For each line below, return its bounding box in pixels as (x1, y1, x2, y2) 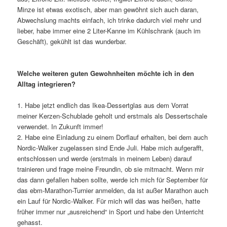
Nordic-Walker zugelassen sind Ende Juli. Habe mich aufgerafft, (17, 143, 204, 153)
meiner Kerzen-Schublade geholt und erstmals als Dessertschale (17, 111, 208, 121)
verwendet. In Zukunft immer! (17, 122, 104, 132)
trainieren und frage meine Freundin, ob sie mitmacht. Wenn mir (17, 164, 204, 174)
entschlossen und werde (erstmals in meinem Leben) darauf (17, 154, 193, 164)
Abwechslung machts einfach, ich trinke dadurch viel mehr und (17, 15, 202, 25)
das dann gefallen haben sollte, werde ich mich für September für (17, 175, 208, 185)
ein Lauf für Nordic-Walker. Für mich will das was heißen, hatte (17, 196, 201, 206)
